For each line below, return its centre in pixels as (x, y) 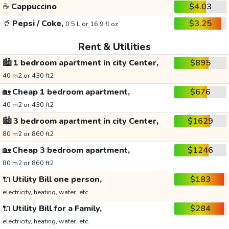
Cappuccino (33, 7)
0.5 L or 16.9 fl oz (91, 24)
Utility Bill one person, (56, 180)
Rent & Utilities (114, 47)
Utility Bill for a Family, (56, 209)
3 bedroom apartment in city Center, (85, 121)
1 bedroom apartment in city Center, (85, 63)
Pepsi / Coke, (38, 24)
